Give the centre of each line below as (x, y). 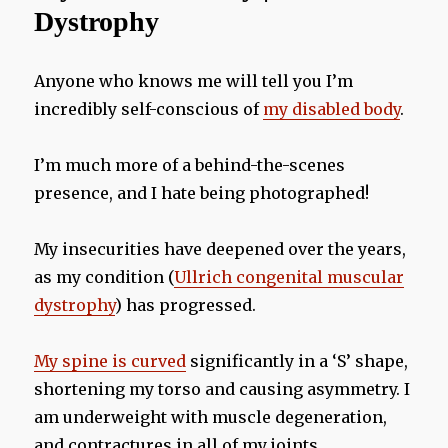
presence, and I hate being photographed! (202, 193)
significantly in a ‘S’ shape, (297, 361)
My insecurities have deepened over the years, (220, 249)
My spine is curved (110, 361)
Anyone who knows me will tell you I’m (194, 81)
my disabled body (332, 109)
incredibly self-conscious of (149, 109)
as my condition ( (104, 277)
